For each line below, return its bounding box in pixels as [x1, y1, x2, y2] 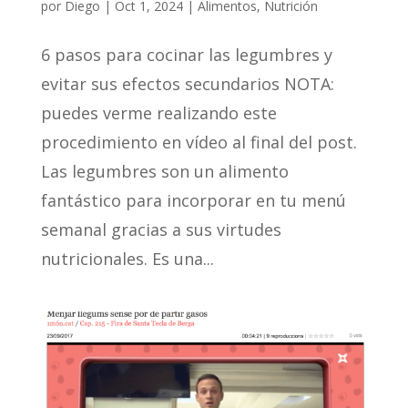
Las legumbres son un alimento [40, 160, 289, 183]
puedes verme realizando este [40, 102, 277, 125]
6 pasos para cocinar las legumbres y [40, 44, 332, 66]
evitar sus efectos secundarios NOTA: [40, 73, 334, 96]
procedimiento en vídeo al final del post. [40, 131, 357, 154]
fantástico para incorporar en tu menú [40, 189, 346, 212]
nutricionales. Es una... [40, 248, 214, 270]
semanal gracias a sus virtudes [40, 219, 281, 241]
